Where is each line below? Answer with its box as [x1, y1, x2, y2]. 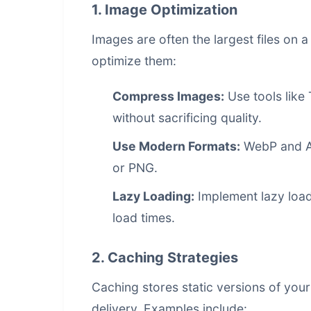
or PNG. [112, 160, 158, 175]
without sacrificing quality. [112, 110, 262, 125]
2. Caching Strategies [92, 249, 238, 266]
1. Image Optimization [92, 1, 237, 18]
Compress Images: [112, 89, 224, 103]
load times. [112, 210, 175, 225]
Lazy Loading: [112, 189, 194, 203]
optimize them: [92, 53, 176, 68]
